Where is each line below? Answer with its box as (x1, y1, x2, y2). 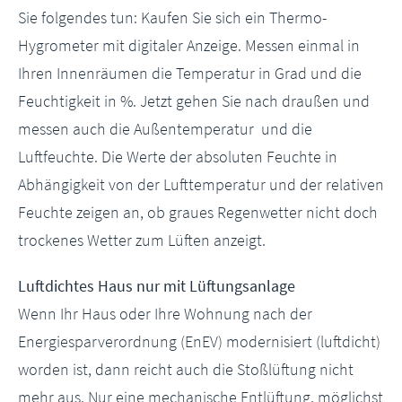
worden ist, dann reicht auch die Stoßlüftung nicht (18, 359, 354, 380)
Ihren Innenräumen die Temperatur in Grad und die (18, 63, 362, 83)
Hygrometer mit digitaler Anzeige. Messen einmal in (18, 35, 360, 56)
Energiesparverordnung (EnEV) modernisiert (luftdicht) (18, 331, 380, 352)
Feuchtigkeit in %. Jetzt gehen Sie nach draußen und (18, 91, 370, 111)
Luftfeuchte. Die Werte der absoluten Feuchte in (18, 146, 337, 167)
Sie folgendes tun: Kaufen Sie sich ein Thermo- (18, 7, 327, 28)
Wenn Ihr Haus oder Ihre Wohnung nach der (18, 303, 312, 324)
